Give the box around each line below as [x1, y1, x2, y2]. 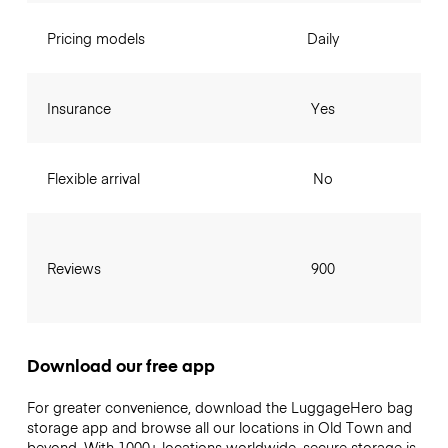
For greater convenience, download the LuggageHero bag [26, 397, 413, 418]
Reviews [46, 258, 101, 279]
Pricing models [46, 28, 145, 49]
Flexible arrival [46, 168, 140, 189]
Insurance [46, 98, 111, 119]
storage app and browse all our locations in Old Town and [26, 417, 412, 438]
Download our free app [26, 353, 215, 378]
